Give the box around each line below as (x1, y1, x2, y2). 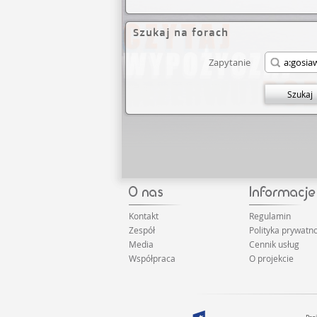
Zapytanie (209, 56, 250, 69)
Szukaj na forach (133, 25, 229, 39)
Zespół (129, 224, 155, 236)
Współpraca (129, 253, 175, 264)
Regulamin (248, 210, 291, 221)
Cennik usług (248, 238, 299, 250)
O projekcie (248, 253, 294, 264)
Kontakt (129, 210, 158, 221)
